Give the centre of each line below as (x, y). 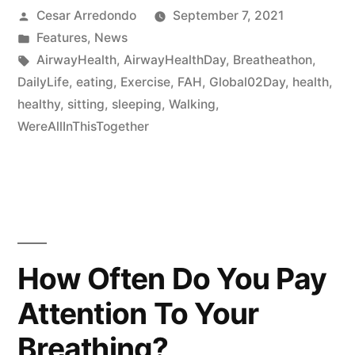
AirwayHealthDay (174, 60)
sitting (86, 105)
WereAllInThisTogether (83, 127)
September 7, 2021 (228, 16)
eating (95, 82)
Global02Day (247, 82)
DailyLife (43, 82)
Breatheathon (272, 60)
